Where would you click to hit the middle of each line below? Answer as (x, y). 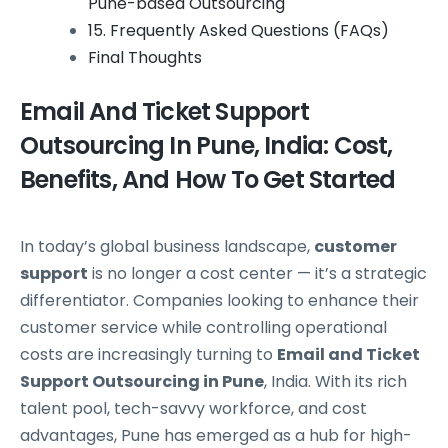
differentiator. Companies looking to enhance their (219, 300)
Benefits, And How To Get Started (208, 179)
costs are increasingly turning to (148, 354)
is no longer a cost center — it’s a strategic (257, 273)
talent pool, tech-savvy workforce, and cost (193, 408)
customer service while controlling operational (203, 327)
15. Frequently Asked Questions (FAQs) (238, 30)
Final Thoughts (145, 57)
